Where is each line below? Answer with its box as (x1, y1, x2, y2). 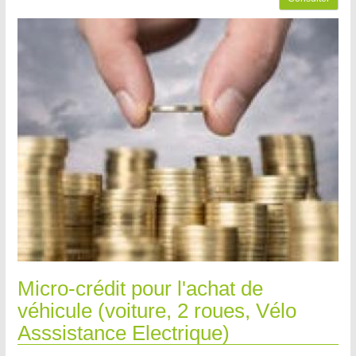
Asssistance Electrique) (17, 321, 230, 346)
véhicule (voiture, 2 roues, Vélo (17, 299, 296, 323)
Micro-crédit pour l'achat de (17, 277, 263, 301)
